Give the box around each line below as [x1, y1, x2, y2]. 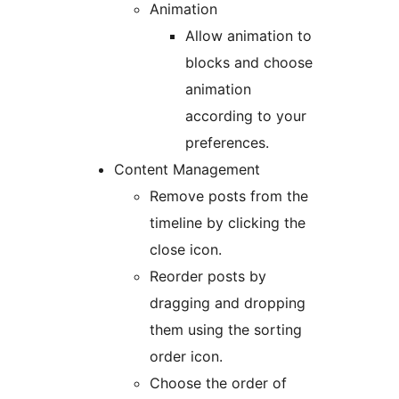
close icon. [150, 240, 222, 259]
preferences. [185, 134, 269, 152]
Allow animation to [185, 27, 312, 45]
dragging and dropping [150, 294, 305, 313]
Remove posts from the [150, 187, 308, 206]
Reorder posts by [150, 267, 266, 286]
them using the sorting [150, 321, 302, 339]
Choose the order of [150, 374, 287, 393]
